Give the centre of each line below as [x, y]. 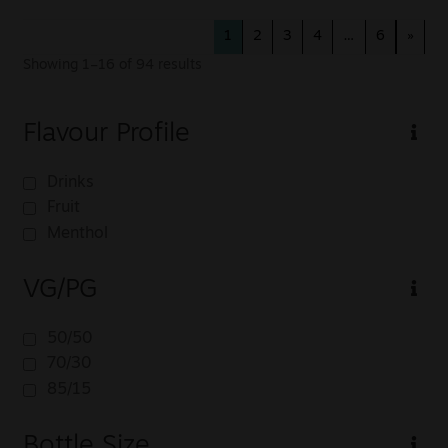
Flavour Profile [106, 134]
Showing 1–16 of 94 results [112, 65]
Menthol [77, 233]
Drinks [70, 182]
